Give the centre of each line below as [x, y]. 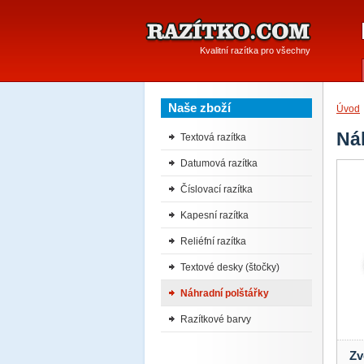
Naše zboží [199, 108]
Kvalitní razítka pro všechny [255, 50]
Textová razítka [213, 137]
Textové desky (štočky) [230, 267]
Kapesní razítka [214, 215]
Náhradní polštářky [225, 293]
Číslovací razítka [217, 189]
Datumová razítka [219, 163]
